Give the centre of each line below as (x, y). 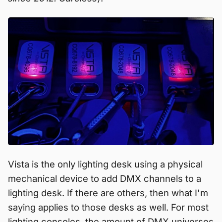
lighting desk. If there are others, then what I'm (108, 193)
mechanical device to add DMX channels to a (105, 178)
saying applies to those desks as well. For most (108, 207)
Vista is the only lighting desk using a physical (105, 164)
